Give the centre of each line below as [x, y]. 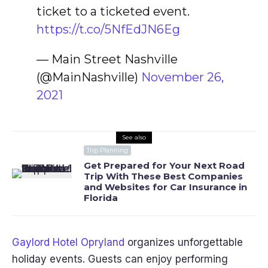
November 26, [182, 77]
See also [134, 137]
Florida [101, 198]
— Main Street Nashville [107, 59]
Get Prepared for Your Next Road [164, 165]
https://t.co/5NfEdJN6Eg [108, 29]
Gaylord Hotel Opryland [68, 242]
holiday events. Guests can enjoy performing [120, 259]
